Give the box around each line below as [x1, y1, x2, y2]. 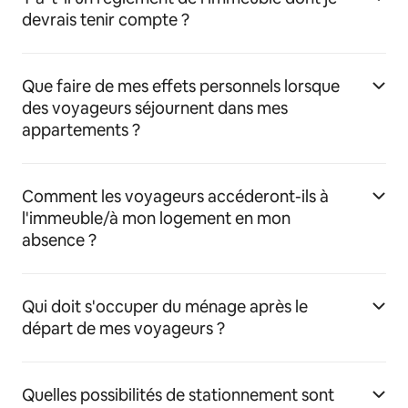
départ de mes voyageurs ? [22, 317, 225, 339]
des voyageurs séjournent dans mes [22, 97, 288, 118]
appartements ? [22, 118, 140, 140]
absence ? [22, 229, 97, 250]
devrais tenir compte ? [22, 8, 189, 30]
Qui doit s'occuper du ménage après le [22, 295, 308, 317]
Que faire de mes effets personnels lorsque [22, 75, 340, 97]
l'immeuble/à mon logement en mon [22, 207, 291, 229]
